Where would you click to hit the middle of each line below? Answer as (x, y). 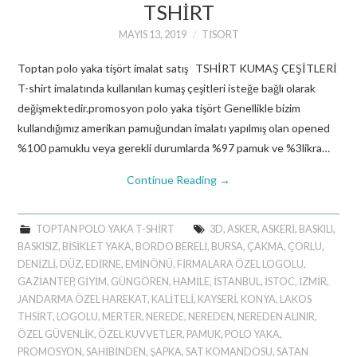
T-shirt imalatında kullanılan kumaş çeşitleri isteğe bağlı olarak (167, 88)
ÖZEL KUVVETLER (141, 334)
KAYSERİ (218, 299)
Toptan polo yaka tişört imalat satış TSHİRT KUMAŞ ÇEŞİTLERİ (178, 68)
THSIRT (35, 316)
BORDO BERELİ (172, 246)
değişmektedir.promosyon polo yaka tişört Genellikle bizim (159, 108)
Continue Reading (173, 179)
